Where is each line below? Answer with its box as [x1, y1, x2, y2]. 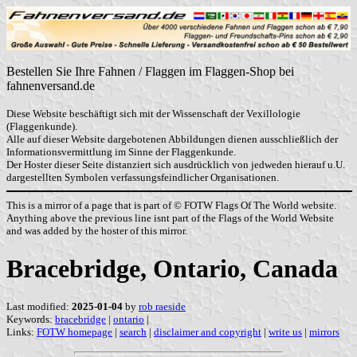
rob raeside [139, 300, 186, 313]
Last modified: [6, 300, 72, 313]
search [120, 326, 147, 339]
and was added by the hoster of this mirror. [6, 224, 187, 237]
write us [269, 326, 302, 339]
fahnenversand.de [6, 79, 95, 93]
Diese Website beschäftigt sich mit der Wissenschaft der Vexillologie [6, 108, 300, 120]
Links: [6, 326, 37, 339]
